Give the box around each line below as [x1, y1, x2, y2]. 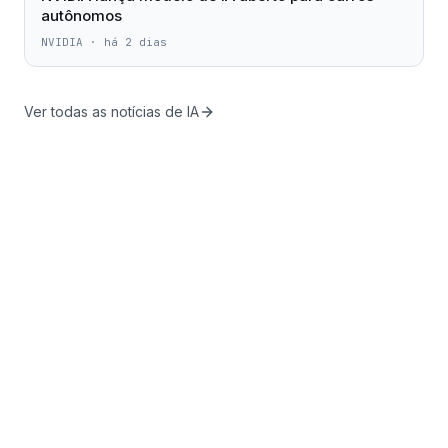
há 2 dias [104, 35, 167, 49]
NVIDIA [41, 35, 83, 49]
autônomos [41, 6, 122, 25]
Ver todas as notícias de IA [24, 103, 199, 120]
